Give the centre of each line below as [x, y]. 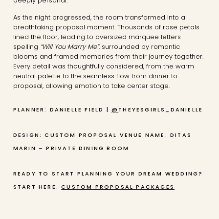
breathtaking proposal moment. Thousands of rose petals [106, 27]
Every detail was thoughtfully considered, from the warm [103, 66]
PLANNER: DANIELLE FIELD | [62, 109]
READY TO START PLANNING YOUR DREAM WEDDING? [108, 174]
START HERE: [37, 187]
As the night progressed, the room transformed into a [99, 17]
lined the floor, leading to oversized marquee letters [97, 37]
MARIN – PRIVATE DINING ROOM [71, 148]
